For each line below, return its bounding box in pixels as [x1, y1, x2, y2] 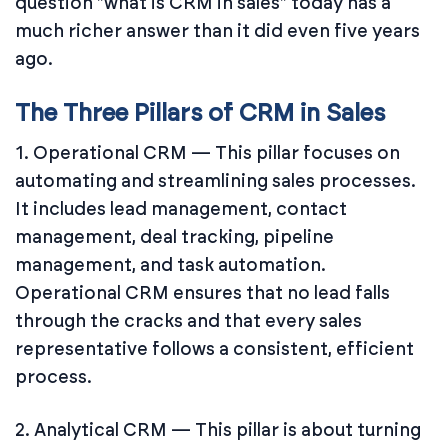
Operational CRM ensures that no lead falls [15, 281, 390, 304]
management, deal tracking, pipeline [15, 225, 334, 248]
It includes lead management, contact [15, 197, 347, 220]
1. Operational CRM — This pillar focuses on [15, 141, 400, 164]
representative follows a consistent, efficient [15, 337, 414, 360]
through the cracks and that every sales [15, 309, 362, 332]
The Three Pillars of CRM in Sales [15, 101, 385, 126]
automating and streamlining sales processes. [15, 169, 416, 192]
